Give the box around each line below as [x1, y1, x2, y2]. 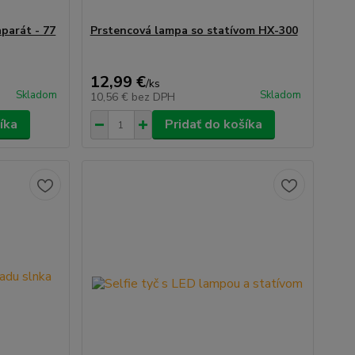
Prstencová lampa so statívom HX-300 [90, 23, 298, 38]
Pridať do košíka [164, 116, 262, 133]
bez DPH [131, 90, 175, 105]
